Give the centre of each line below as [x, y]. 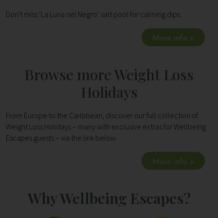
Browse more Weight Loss [109, 74]
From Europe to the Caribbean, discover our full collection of [102, 116]
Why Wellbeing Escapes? [109, 198]
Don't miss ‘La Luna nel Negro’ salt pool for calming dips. [94, 14]
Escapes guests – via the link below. [62, 138]
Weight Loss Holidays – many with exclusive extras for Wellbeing [106, 127]
